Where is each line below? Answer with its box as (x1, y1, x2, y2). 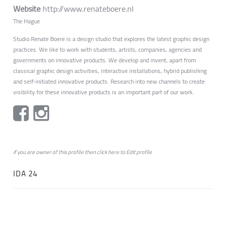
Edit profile (126, 147, 152, 157)
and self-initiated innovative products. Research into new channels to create (13, 75, 205, 87)
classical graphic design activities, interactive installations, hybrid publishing (13, 65, 207, 77)
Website (13, 1, 43, 16)
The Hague (13, 15, 40, 27)
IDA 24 (13, 166, 37, 181)
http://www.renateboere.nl (43, 1, 134, 16)
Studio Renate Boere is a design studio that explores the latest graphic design (13, 33, 209, 45)
